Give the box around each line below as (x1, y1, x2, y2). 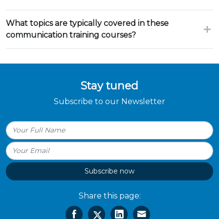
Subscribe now (85, 167, 134, 175)
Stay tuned (81, 79, 138, 92)
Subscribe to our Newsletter (54, 97, 165, 106)
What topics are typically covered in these (6, 19, 169, 28)
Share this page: (78, 191, 141, 200)
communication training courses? (6, 30, 136, 40)
